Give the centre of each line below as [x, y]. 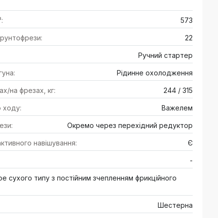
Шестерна [175, 205]
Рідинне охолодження [155, 73]
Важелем [177, 108]
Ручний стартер [165, 55]
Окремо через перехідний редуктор [130, 125]
